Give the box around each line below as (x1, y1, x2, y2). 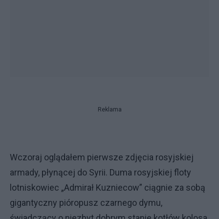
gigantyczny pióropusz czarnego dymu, (10, 197, 162, 208)
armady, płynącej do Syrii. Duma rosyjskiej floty (10, 167, 191, 177)
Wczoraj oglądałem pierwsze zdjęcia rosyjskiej (10, 152, 194, 162)
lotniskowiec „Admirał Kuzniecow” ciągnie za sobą (10, 182, 205, 193)
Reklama (97, 106, 122, 113)
